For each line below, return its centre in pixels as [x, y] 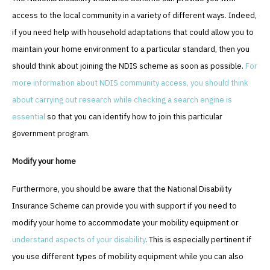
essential [29, 117]
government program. [51, 134]
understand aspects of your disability [79, 240]
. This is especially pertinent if [198, 240]
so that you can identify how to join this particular [134, 117]
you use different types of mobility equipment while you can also [128, 257]
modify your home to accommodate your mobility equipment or [125, 223]
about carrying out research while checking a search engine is [122, 100]
